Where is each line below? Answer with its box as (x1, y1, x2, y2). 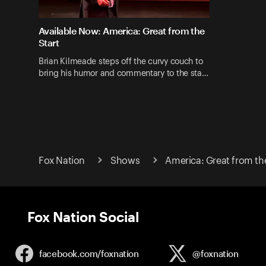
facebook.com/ (39, 248, 102, 259)
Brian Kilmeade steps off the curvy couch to (39, 57, 203, 66)
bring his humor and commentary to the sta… (39, 69, 208, 78)
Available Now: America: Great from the (39, 25, 205, 37)
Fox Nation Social (27, 208, 139, 224)
